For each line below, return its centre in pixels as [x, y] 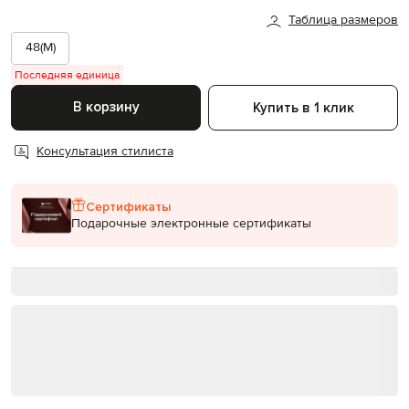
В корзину [106, 107]
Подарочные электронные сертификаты [191, 224]
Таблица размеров [343, 21]
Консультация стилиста [105, 152]
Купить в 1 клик [303, 107]
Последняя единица [67, 74]
